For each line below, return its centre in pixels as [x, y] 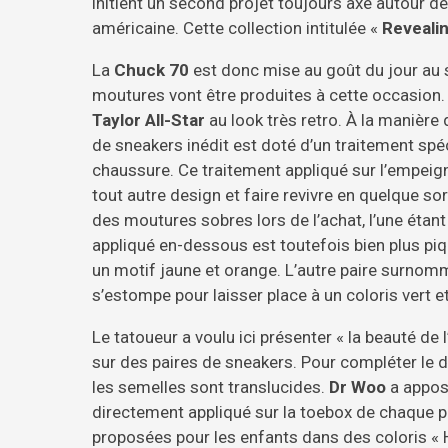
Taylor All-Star [148, 119]
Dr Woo [357, 386]
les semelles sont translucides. [210, 386]
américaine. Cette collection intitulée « [237, 27]
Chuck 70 [151, 69]
